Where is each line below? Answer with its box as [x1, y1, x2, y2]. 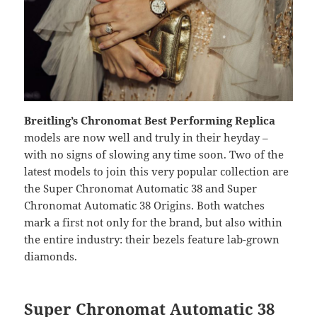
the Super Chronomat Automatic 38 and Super [24, 181, 258, 196]
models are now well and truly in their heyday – [24, 130, 269, 145]
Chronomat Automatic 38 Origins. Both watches [24, 198, 265, 213]
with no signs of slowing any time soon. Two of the [24, 147, 284, 162]
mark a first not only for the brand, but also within [24, 215, 283, 230]
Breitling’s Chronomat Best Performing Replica [24, 113, 276, 128]
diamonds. [24, 249, 78, 264]
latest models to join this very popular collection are [24, 164, 289, 179]
